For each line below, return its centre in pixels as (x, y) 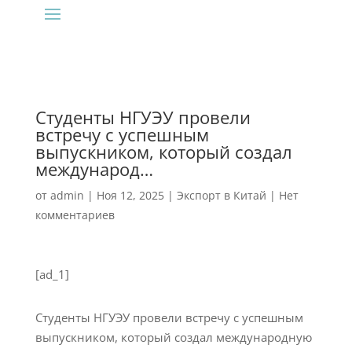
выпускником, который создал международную (173, 337)
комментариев (75, 215)
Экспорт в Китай (221, 195)
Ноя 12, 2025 (130, 195)
